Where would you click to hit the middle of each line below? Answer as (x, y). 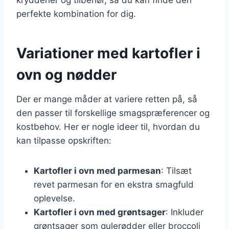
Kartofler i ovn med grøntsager (100, 212)
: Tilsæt (176, 170)
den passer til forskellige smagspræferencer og (113, 113)
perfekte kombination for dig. (76, 14)
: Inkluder (185, 212)
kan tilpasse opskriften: (64, 140)
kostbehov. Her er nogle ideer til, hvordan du (108, 127)
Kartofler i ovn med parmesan (97, 170)
